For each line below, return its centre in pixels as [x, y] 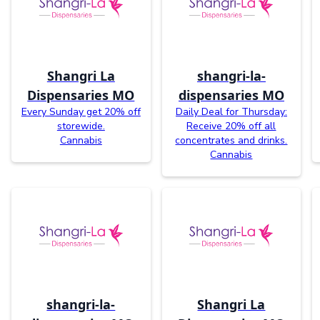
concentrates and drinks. [231, 141]
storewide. [81, 126]
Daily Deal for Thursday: [231, 112]
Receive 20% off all [231, 126]
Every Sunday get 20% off [81, 112]
